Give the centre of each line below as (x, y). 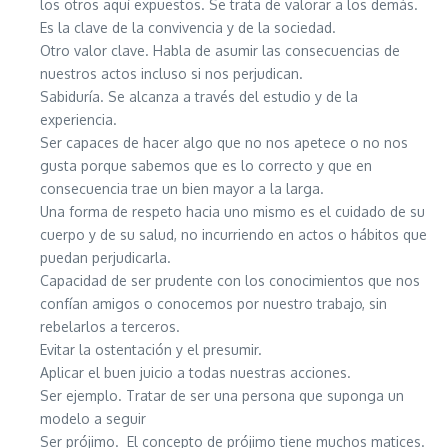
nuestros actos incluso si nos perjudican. (171, 74)
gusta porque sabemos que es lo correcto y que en (206, 166)
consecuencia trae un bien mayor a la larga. (182, 189)
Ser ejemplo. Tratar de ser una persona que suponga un (222, 396)
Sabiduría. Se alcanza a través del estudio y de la (199, 97)
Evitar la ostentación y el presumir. (151, 350)
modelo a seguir (93, 419)
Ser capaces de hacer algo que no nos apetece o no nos (224, 143)
